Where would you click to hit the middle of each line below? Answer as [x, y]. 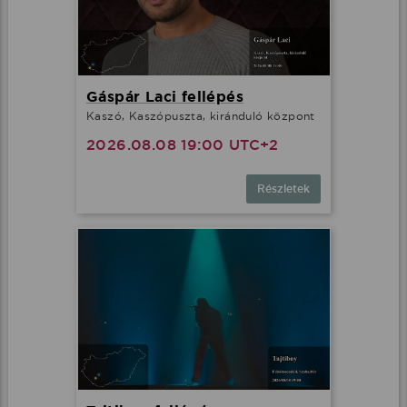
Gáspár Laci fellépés [165, 97]
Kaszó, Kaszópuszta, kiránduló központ [201, 116]
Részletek [283, 189]
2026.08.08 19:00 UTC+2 [183, 145]
